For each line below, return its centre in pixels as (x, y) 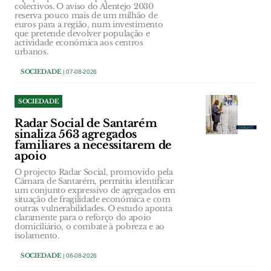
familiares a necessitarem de (93, 145)
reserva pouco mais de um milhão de (86, 16)
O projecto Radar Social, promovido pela (94, 172)
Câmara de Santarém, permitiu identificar (94, 181)
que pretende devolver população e (82, 34)
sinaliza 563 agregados (76, 135)
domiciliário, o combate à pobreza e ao (90, 227)
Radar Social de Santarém (86, 124)
